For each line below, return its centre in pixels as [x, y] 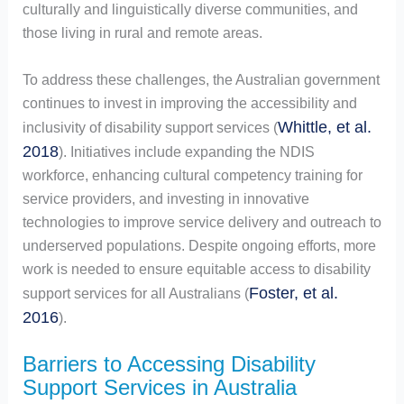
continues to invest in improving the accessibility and [189, 103]
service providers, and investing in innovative [165, 198]
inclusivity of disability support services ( [150, 127]
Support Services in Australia [159, 388]
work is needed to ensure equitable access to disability [196, 269]
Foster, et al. [293, 293]
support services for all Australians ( [135, 293]
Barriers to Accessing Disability [169, 364]
